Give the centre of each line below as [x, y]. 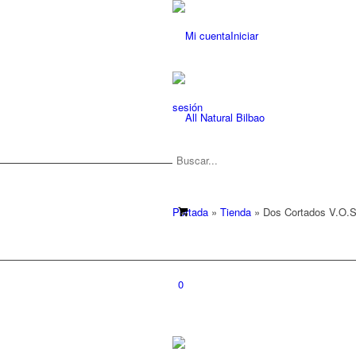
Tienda [236, 212]
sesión [188, 107]
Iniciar [244, 35]
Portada [190, 212]
